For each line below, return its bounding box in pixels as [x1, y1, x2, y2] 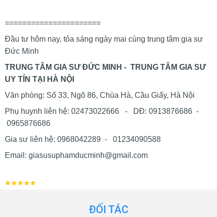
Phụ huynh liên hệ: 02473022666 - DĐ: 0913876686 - [5, 107, 199, 115]
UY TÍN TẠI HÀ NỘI [5, 75, 74, 83]
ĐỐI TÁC [89, 203, 128, 216]
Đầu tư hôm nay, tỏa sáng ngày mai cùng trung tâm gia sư [5, 35, 203, 43]
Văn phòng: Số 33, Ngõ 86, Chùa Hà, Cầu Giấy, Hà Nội [5, 91, 195, 99]
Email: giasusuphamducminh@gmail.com [5, 151, 148, 159]
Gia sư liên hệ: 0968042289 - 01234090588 [5, 135, 161, 143]
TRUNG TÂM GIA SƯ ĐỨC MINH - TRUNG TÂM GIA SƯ [5, 63, 206, 71]
